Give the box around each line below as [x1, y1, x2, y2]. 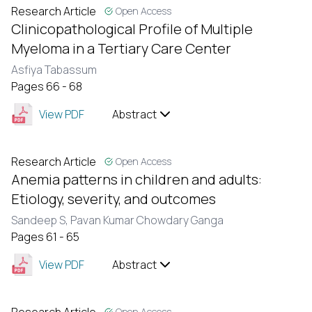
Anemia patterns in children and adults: [11, 170, 262, 189]
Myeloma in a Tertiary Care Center [11, 39, 231, 58]
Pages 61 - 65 [11, 229, 79, 244]
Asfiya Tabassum [11, 62, 97, 77]
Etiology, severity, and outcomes [11, 189, 216, 208]
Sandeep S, [11, 212, 70, 228]
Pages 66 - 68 [11, 79, 82, 94]
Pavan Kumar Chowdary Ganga [70, 212, 224, 228]
